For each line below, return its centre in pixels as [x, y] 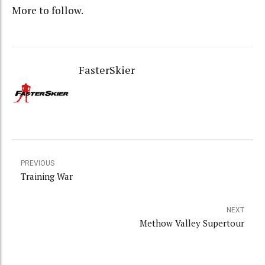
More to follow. [48, 11]
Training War [47, 176]
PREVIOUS [38, 163]
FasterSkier [106, 70]
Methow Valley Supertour [192, 223]
